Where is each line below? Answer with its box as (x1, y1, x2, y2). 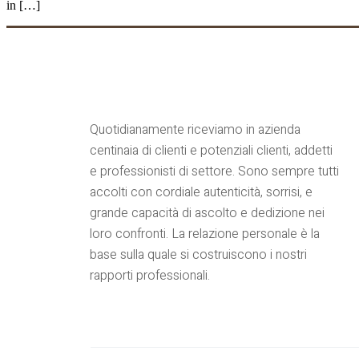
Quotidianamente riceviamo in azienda (90, 119, 301, 139)
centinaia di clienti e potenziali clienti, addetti (90, 140, 333, 160)
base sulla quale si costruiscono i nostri (90, 244, 307, 264)
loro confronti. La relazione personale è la (90, 224, 320, 244)
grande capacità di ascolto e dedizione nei (90, 203, 325, 223)
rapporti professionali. (90, 265, 210, 285)
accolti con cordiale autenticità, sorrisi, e (90, 182, 313, 202)
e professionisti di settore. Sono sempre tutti (90, 161, 339, 181)
